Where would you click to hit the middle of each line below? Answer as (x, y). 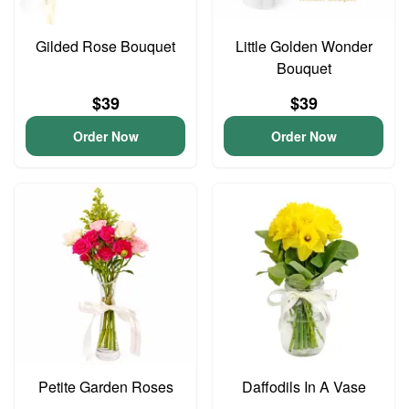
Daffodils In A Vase (304, 387)
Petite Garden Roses (105, 387)
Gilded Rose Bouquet (105, 46)
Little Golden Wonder (304, 46)
